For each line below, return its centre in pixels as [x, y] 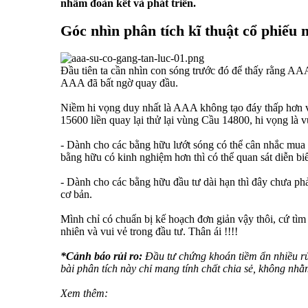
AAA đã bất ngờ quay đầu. [119, 83]
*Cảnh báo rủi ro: [103, 256]
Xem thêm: [84, 294]
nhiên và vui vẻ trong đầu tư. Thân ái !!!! [149, 232]
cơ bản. [76, 195]
